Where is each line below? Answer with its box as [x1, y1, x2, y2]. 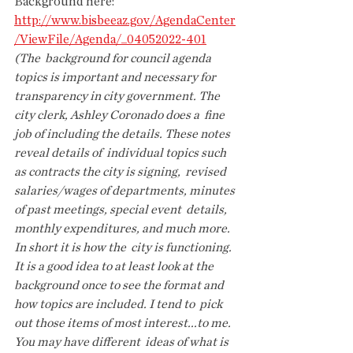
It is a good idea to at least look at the [14, 260, 218, 273]
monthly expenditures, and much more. [14, 222, 232, 235]
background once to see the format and [14, 279, 226, 292]
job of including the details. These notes [14, 128, 232, 140]
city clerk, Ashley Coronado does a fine [14, 109, 227, 121]
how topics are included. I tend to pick [14, 298, 225, 310]
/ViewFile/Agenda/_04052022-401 [14, 33, 206, 46]
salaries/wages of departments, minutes [14, 184, 237, 197]
